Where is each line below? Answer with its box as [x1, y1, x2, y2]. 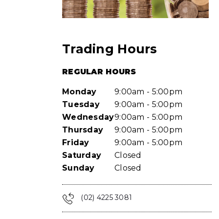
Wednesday [62, 112, 114, 122]
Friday [62, 138, 89, 147]
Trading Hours [62, 42, 157, 56]
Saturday [62, 151, 102, 160]
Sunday [62, 163, 95, 173]
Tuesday [62, 100, 100, 109]
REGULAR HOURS [62, 67, 136, 76]
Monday [62, 87, 97, 96]
